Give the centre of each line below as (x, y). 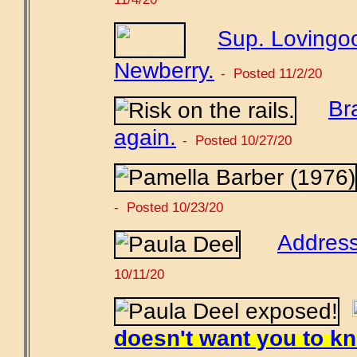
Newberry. (164, 70)
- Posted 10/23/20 (169, 207)
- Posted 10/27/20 (237, 140)
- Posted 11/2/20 (271, 73)
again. (145, 137)
